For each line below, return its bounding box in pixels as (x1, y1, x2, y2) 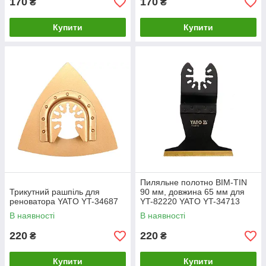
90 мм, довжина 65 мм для (140, 187, 245, 197)
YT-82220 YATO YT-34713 (140, 197, 240, 206)
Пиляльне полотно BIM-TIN (140, 178, 247, 187)
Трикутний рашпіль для (9, 187, 100, 197)
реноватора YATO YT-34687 (9, 197, 118, 206)
